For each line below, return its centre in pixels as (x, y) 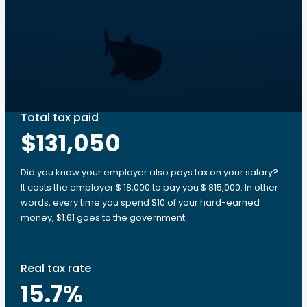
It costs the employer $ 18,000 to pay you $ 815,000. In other (149, 187)
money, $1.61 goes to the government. (104, 218)
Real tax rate (56, 268)
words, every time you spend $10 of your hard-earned (140, 202)
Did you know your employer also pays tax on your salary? (149, 172)
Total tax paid (60, 118)
